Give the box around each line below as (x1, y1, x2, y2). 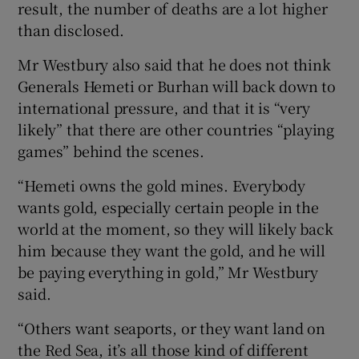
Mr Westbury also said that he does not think (18, 54, 331, 75)
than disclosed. (18, 19, 124, 41)
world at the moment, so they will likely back (18, 218, 333, 240)
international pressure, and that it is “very (18, 97, 310, 119)
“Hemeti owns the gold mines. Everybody (18, 175, 305, 196)
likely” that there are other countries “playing (18, 119, 335, 140)
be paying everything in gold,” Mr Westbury (18, 261, 319, 283)
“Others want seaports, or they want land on (18, 317, 325, 339)
